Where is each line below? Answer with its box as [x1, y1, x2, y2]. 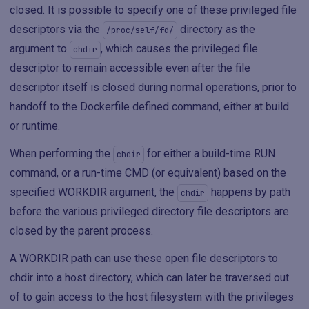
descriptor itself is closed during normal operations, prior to [10, 80, 297, 94]
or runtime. [10, 119, 60, 132]
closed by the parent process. [10, 223, 153, 237]
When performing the [10, 146, 113, 160]
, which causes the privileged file [101, 41, 258, 55]
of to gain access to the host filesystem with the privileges [10, 290, 294, 303]
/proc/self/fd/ [106, 24, 174, 36]
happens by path [208, 185, 290, 199]
